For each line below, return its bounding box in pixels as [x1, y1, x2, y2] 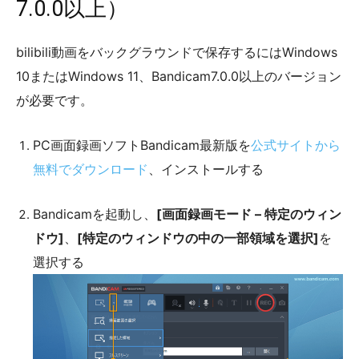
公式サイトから [251, 137, 341, 154]
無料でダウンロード [33, 161, 148, 178]
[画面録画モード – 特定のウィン [156, 206, 341, 223]
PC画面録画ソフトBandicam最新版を [33, 137, 251, 154]
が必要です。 [16, 92, 93, 109]
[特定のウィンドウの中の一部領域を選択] [77, 230, 319, 247]
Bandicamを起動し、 [33, 206, 156, 223]
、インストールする [148, 161, 264, 178]
